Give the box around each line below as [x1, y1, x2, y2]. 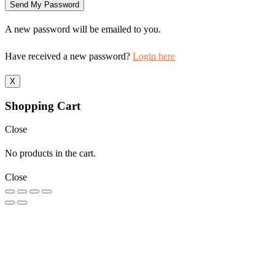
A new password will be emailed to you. [5, 23, 161, 34]
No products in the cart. [5, 148, 96, 159]
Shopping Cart [5, 99, 80, 112]
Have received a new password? [5, 50, 133, 61]
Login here [133, 50, 175, 61]
